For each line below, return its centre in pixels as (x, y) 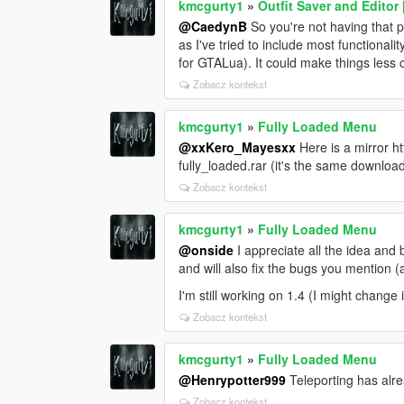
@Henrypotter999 (233, 379)
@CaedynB (213, 26)
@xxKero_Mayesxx (238, 147)
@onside (207, 249)
